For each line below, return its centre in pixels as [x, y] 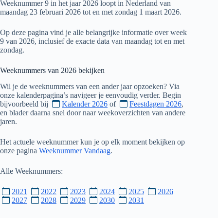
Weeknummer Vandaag [75, 150]
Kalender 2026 [85, 104]
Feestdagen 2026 [155, 104]
